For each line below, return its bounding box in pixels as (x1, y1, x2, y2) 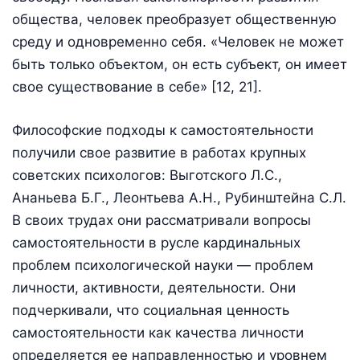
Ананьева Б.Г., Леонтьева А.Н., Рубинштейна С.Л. (12, 189, 346, 206)
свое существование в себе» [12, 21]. (12, 79, 262, 96)
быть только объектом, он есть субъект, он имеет (12, 56, 347, 73)
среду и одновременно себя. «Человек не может (12, 34, 344, 51)
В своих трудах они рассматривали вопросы (12, 211, 311, 228)
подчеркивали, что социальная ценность (12, 301, 289, 318)
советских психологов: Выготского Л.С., (12, 166, 282, 183)
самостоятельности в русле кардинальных (12, 234, 301, 251)
